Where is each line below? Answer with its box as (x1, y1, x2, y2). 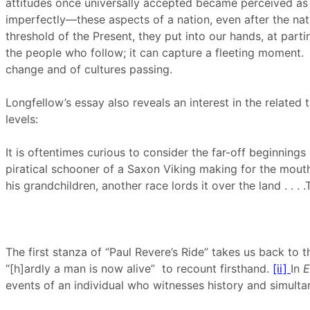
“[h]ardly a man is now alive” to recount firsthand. (6, 262, 273, 275)
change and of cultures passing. (6, 62, 172, 76)
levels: (6, 112, 38, 126)
